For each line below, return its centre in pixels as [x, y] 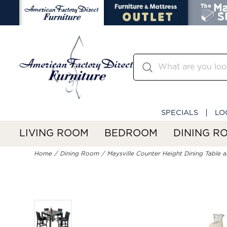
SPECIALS [180, 112]
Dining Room [80, 154]
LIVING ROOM [54, 133]
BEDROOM [131, 133]
